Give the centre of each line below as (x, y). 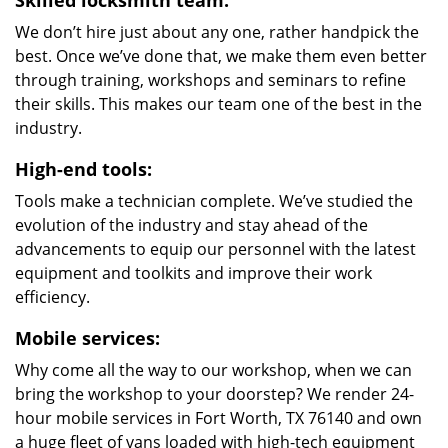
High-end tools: (83, 169)
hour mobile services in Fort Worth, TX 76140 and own (218, 418)
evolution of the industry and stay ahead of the (191, 225)
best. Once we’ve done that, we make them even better (221, 56)
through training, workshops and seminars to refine (210, 80)
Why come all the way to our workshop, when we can (213, 370)
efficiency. (52, 297)
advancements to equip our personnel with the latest (215, 249)
